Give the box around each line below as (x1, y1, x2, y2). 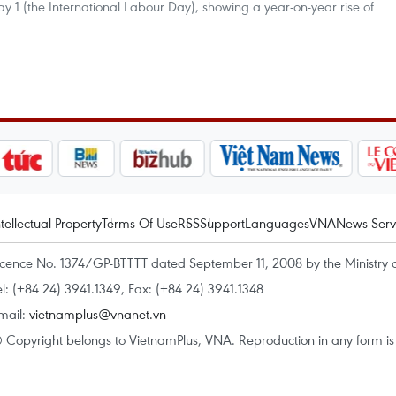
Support (200, 214, 245, 232)
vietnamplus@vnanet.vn (29, 305, 166, 323)
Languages (245, 214, 309, 232)
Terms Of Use (102, 214, 178, 232)
